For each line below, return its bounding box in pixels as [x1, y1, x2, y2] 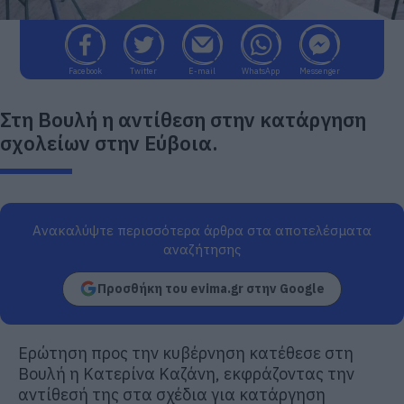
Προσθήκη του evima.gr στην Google [97, 280, 325, 297]
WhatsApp [242, 65, 280, 76]
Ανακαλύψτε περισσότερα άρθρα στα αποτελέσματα [32, 221, 372, 239]
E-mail [188, 65, 216, 76]
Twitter [130, 65, 157, 76]
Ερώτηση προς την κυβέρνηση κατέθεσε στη [18, 342, 353, 363]
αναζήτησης [163, 240, 241, 258]
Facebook [68, 65, 102, 76]
